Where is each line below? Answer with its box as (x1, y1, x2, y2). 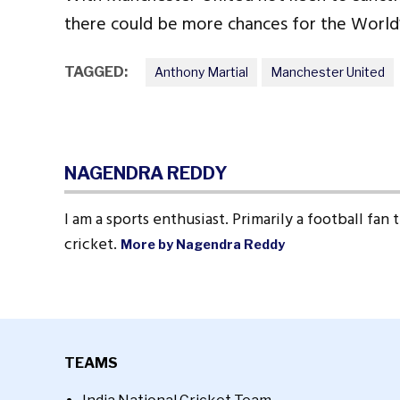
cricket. (64, 230, 121, 257)
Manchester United (271, 64, 385, 80)
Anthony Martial (154, 64, 248, 80)
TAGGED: (64, 63, 128, 81)
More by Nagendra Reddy (121, 236, 285, 253)
